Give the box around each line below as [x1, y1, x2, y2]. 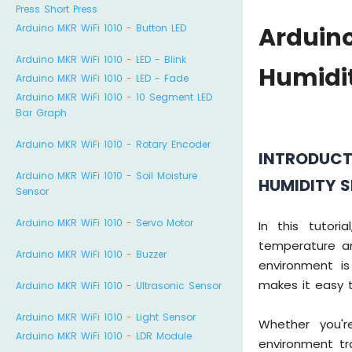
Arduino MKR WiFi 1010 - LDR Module [16, 329, 192, 343]
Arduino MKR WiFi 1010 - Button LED [16, 21, 186, 35]
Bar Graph [16, 106, 67, 119]
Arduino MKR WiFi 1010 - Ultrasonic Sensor [16, 279, 222, 292]
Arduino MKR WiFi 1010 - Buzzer [16, 247, 167, 261]
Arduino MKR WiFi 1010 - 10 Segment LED [16, 90, 212, 104]
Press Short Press [16, 2, 97, 16]
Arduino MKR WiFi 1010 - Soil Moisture [16, 169, 197, 182]
